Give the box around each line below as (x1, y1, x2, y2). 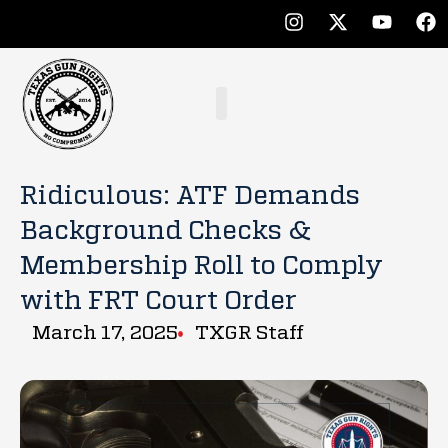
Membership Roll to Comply (20, 253, 383, 280)
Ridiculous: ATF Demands (20, 183, 360, 210)
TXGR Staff (194, 323, 304, 343)
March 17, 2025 (31, 323, 178, 343)
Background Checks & (20, 218, 312, 245)
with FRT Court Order (20, 288, 297, 315)
